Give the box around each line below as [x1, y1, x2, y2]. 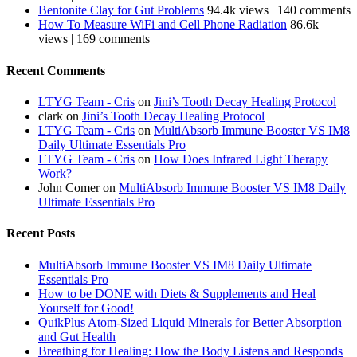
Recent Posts [6, 226, 75, 241]
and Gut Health [38, 329, 116, 343]
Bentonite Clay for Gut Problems [38, 3, 204, 18]
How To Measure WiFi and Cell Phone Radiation [38, 18, 287, 32]
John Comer [38, 181, 100, 194]
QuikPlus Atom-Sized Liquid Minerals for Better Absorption [38, 315, 342, 329]
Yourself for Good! [38, 300, 134, 315]
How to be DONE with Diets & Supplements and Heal [38, 286, 316, 300]
